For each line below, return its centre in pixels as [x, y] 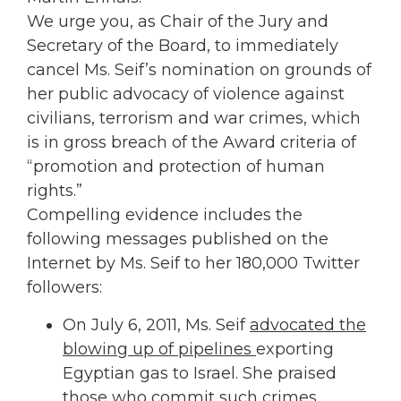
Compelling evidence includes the [165, 215]
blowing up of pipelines [159, 349]
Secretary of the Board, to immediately [183, 46]
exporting [295, 349]
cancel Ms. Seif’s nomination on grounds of [199, 70]
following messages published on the [178, 239]
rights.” [55, 191]
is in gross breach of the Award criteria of [192, 143]
